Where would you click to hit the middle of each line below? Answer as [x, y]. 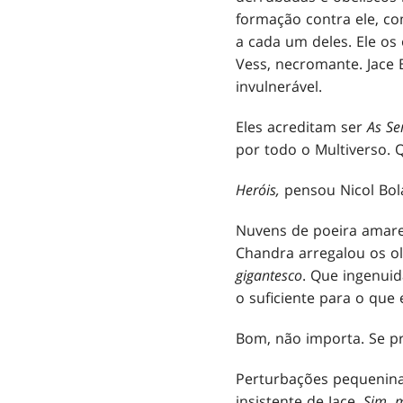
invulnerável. [279, 87]
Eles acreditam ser [301, 127]
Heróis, [258, 190]
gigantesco [269, 276]
